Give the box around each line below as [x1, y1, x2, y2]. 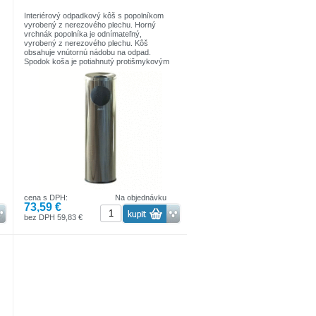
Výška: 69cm [24, 75, 70, 84]
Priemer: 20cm [24, 84, 75, 93]
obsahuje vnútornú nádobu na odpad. [24, 47, 152, 56]
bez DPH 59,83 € [24, 212, 83, 221]
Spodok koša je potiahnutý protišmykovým [24, 56, 170, 66]
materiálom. [24, 66, 64, 75]
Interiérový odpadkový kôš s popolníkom [24, 11, 164, 20]
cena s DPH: [24, 193, 68, 202]
